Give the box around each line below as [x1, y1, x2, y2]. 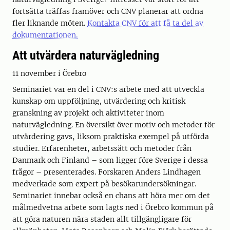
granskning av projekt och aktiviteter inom [12, 108, 164, 118]
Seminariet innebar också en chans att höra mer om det [12, 191, 210, 200]
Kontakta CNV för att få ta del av [87, 18, 203, 28]
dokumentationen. [12, 30, 78, 40]
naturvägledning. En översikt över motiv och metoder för [12, 120, 215, 129]
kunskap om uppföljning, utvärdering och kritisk [12, 97, 185, 106]
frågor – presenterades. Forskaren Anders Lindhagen [12, 167, 201, 177]
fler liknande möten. [12, 18, 87, 28]
